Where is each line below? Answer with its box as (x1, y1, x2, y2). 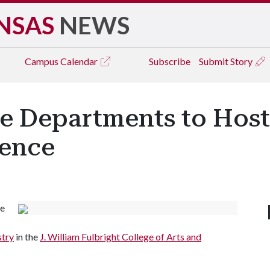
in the (14, 231, 40, 242)
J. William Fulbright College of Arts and (40, 231, 201, 242)
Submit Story (199, 55, 254, 67)
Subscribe (149, 55, 190, 67)
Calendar (60, 55, 99, 67)
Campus (25, 55, 60, 67)
